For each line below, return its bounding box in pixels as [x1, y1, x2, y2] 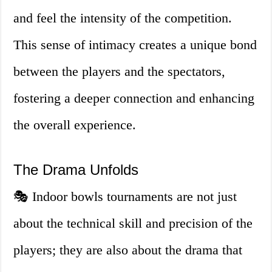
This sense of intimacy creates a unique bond [13, 37, 257, 53]
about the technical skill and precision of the [13, 216, 253, 231]
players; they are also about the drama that [13, 242, 243, 258]
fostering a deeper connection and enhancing [13, 90, 255, 106]
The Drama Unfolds [13, 161, 139, 178]
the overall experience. [13, 117, 137, 133]
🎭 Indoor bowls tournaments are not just [13, 189, 237, 205]
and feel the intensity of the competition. [13, 10, 233, 26]
